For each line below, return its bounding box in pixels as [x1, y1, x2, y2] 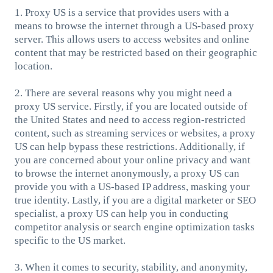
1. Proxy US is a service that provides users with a [14, 6, 229, 18]
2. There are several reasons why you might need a [14, 87, 232, 99]
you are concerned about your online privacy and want [14, 154, 250, 166]
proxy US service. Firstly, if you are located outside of [14, 100, 247, 112]
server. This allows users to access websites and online [14, 33, 249, 45]
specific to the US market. [14, 234, 126, 246]
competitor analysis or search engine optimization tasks [14, 221, 255, 233]
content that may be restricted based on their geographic [14, 46, 257, 58]
